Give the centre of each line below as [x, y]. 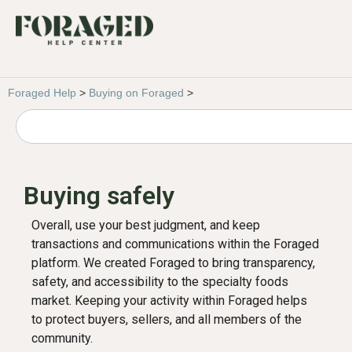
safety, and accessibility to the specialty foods [160, 281]
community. [62, 338]
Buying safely [99, 195]
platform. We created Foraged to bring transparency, [173, 262]
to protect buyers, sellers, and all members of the [167, 319]
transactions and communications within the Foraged [175, 244]
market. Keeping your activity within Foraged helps [169, 300]
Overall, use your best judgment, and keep [146, 225]
